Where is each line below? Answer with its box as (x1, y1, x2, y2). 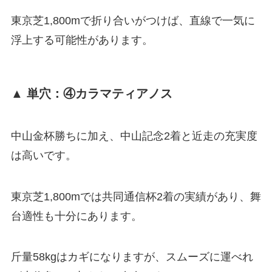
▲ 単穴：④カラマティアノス (10, 87, 172, 101)
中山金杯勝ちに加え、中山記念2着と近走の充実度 (10, 129, 257, 142)
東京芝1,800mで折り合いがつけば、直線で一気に (10, 15, 255, 27)
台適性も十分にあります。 (10, 209, 142, 222)
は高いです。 (10, 149, 76, 161)
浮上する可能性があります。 (10, 34, 153, 47)
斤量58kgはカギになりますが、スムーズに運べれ (10, 251, 253, 263)
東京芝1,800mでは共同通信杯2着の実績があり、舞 (10, 190, 261, 203)
